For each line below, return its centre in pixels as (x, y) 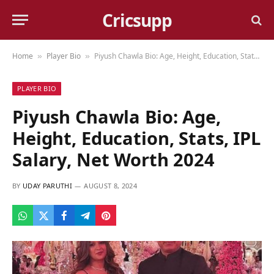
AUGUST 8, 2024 (110, 186)
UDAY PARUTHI (47, 186)
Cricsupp (137, 20)
